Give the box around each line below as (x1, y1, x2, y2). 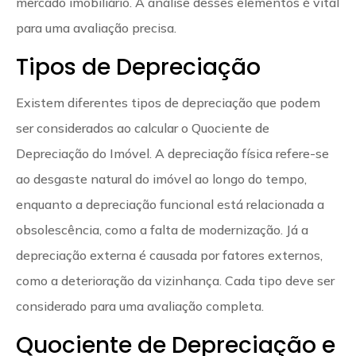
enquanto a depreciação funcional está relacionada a (16, 195, 324, 212)
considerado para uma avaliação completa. (16, 297, 264, 314)
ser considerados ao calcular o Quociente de (16, 119, 269, 136)
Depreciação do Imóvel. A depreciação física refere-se (16, 145, 329, 161)
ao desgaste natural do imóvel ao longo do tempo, (16, 170, 307, 187)
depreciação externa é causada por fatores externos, (16, 246, 323, 263)
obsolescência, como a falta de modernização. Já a (16, 221, 308, 238)
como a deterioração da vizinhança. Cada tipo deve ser (16, 272, 335, 288)
